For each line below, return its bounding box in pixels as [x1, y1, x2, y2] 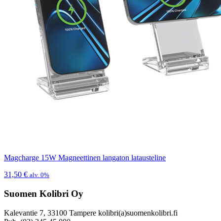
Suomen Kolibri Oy [4, 188, 83, 199]
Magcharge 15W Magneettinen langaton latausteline [4, 153, 166, 162]
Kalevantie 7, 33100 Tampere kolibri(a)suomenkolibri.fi [4, 208, 178, 217]
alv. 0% [30, 171, 49, 179]
